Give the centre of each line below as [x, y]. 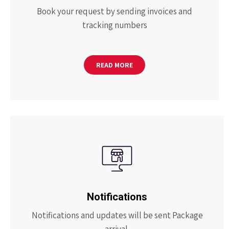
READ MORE [114, 65]
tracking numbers [114, 25]
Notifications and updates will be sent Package [117, 215]
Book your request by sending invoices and [114, 11]
